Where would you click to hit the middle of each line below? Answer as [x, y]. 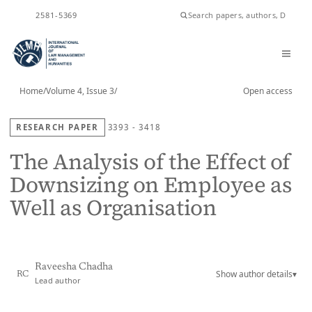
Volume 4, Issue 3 [80, 91]
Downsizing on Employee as [151, 185]
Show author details [254, 274]
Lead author [58, 280]
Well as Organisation [113, 208]
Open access [268, 91]
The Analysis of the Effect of [150, 162]
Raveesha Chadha [74, 267]
